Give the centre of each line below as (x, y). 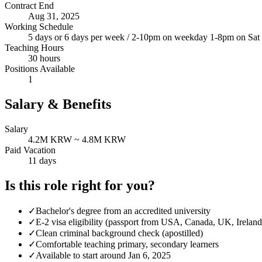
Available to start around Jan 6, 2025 (103, 255)
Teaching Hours (34, 48)
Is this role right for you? (80, 185)
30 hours (44, 58)
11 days (42, 161)
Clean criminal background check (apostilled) (119, 233)
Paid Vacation (30, 150)
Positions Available (40, 69)
